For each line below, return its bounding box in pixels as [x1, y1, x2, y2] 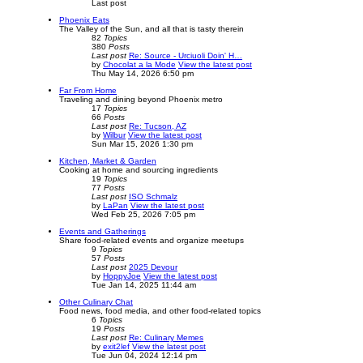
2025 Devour [129, 263, 177, 272]
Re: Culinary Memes [129, 333, 203, 343]
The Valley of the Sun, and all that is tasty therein [59, 24, 244, 34]
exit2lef [103, 342, 130, 352]
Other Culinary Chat [59, 297, 133, 307]
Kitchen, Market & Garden [59, 156, 156, 166]
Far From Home [59, 86, 117, 96]
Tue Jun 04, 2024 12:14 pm [92, 351, 197, 361]
